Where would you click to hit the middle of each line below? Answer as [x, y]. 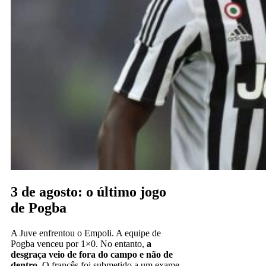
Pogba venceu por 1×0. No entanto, [79, 243]
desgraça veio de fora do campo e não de [92, 254]
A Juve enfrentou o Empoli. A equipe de [86, 233]
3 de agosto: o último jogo [88, 191]
